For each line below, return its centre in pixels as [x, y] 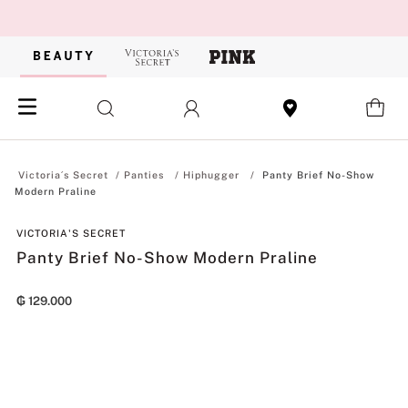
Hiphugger [211, 175]
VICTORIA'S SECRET [71, 233]
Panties [143, 175]
